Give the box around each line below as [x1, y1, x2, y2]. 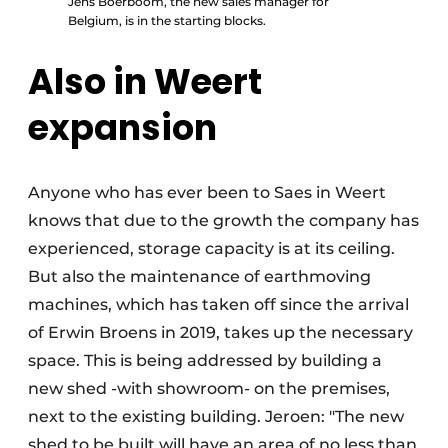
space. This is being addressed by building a [28, 351, 382, 371]
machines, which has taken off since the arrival [28, 295, 409, 315]
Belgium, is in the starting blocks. [68, 13, 266, 29]
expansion [28, 103, 217, 153]
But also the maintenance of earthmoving [28, 267, 371, 287]
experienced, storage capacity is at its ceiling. [28, 239, 395, 259]
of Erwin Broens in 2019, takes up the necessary [28, 323, 413, 343]
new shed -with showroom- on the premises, [28, 379, 390, 399]
